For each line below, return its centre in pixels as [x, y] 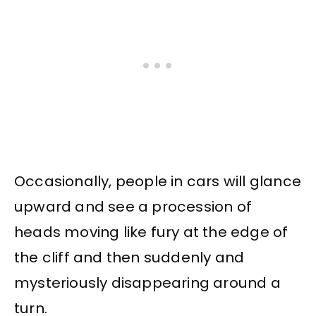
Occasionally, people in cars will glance [158, 182]
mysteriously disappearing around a [147, 283]
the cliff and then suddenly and [129, 258]
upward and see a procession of [133, 207]
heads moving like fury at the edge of [151, 232]
